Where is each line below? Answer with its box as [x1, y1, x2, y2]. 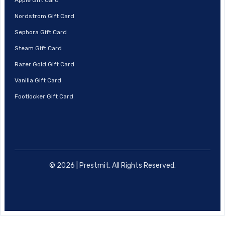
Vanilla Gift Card [15, 76, 61, 84]
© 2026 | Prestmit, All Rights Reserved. [49, 161, 176, 170]
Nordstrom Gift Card [15, 12, 74, 20]
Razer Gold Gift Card [15, 60, 74, 68]
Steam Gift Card [15, 44, 62, 52]
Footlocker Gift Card [15, 92, 73, 100]
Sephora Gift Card [15, 28, 67, 36]
